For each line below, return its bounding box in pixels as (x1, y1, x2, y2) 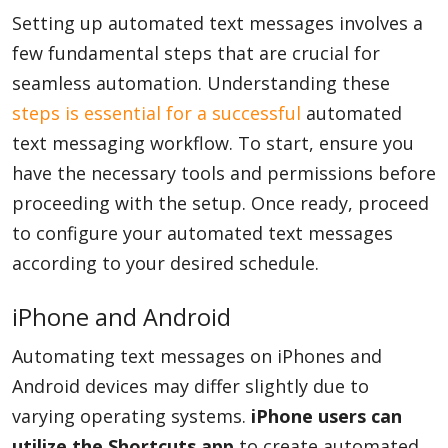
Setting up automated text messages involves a (12, 11, 423, 35)
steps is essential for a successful (12, 101, 301, 125)
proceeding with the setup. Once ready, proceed (12, 191, 429, 215)
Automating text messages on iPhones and (12, 344, 382, 368)
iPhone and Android (12, 301, 231, 333)
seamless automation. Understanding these (12, 71, 390, 95)
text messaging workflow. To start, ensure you (12, 131, 414, 155)
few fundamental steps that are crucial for (12, 41, 380, 65)
